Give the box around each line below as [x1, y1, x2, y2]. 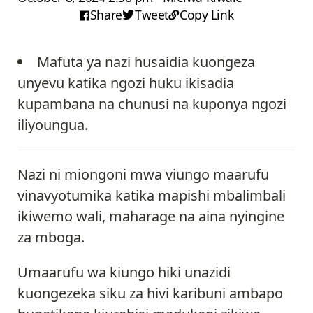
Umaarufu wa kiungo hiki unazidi [17, 263, 231, 282]
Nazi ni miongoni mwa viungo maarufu [17, 165, 269, 184]
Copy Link [180, 6, 234, 24]
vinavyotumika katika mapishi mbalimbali [17, 186, 286, 205]
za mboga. [17, 228, 85, 247]
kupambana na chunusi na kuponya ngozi [17, 94, 286, 114]
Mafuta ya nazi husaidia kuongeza [37, 52, 255, 72]
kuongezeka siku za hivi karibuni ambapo [17, 284, 283, 303]
